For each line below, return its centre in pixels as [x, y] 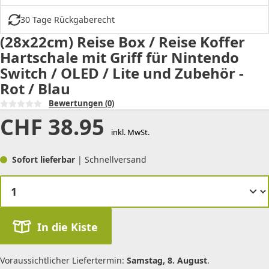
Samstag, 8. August [167, 260]
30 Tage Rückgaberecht [67, 20]
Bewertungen [76, 104]
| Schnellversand [112, 160]
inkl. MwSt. [130, 132]
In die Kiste [67, 227]
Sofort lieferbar [45, 160]
